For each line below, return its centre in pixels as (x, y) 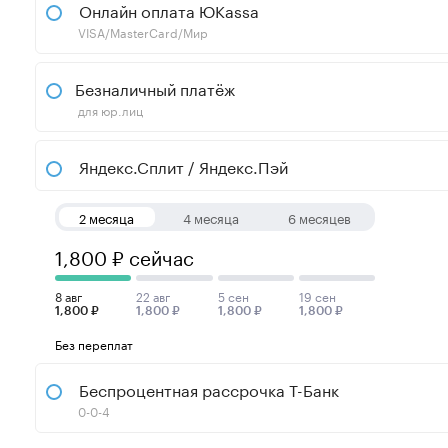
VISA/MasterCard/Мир (143, 32)
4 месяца (211, 217)
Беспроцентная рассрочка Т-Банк (209, 389)
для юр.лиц (110, 110)
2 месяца (107, 217)
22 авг (153, 296)
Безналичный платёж (155, 88)
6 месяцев (319, 217)
